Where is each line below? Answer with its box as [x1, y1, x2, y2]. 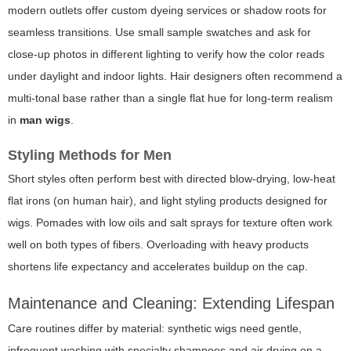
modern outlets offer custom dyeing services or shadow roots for [8, 4, 327, 17]
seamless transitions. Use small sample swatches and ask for [8, 26, 311, 39]
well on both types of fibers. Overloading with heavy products [8, 238, 309, 251]
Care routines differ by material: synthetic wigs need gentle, [8, 322, 302, 335]
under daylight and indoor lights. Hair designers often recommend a [8, 70, 342, 83]
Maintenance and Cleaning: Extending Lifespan [8, 295, 335, 313]
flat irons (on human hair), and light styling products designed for [8, 194, 327, 208]
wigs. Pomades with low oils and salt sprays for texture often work [8, 216, 332, 230]
